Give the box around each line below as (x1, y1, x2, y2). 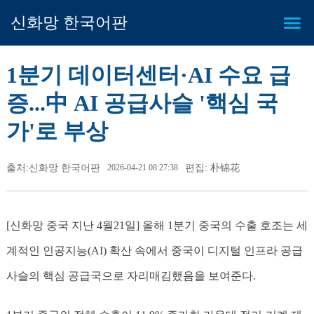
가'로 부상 (6, 118, 108, 144)
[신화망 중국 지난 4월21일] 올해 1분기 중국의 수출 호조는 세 (6, 219, 308, 231)
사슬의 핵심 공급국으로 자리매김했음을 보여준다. (6, 270, 256, 282)
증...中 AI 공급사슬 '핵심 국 (6, 90, 278, 116)
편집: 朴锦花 (184, 163, 240, 173)
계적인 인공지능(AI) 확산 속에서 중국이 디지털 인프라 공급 (6, 245, 303, 257)
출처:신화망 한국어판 (6, 163, 100, 173)
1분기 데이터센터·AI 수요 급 (6, 62, 291, 88)
